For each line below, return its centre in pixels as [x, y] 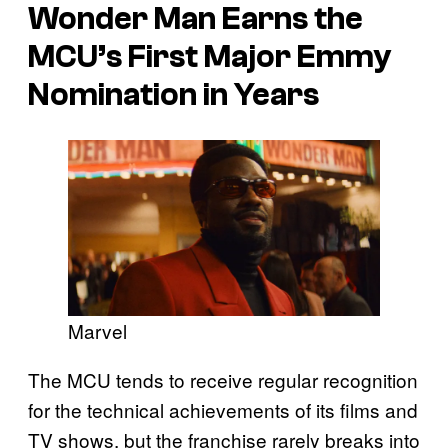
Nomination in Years [173, 94]
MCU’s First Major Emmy [210, 56]
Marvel [97, 330]
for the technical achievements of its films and [223, 409]
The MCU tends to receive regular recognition [223, 379]
